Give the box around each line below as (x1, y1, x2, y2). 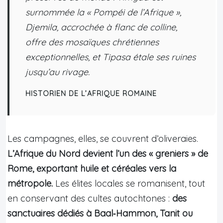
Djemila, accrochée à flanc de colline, (25, 21, 177, 33)
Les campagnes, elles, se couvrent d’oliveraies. (7, 132, 198, 144)
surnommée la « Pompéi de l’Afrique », (25, 6, 181, 18)
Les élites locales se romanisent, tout (53, 177, 205, 189)
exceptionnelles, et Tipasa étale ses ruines (25, 51, 196, 63)
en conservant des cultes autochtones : (7, 192, 172, 204)
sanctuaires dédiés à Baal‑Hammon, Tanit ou (7, 207, 193, 219)
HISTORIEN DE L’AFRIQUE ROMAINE (25, 89, 157, 98)
